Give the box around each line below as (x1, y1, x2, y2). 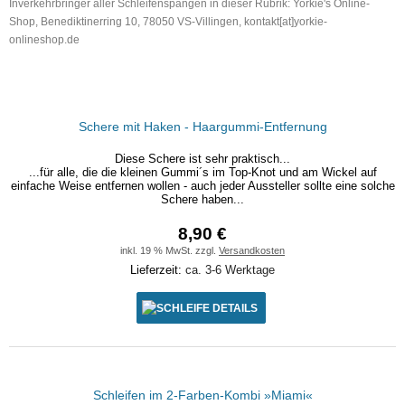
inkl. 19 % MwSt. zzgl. (120, 245, 219, 256)
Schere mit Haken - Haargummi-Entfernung (78, 119, 327, 134)
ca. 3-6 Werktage (185, 263, 275, 277)
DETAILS (212, 302, 258, 314)
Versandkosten (219, 245, 285, 256)
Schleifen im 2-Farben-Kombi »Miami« (92, 388, 313, 402)
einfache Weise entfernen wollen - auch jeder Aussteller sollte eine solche (10, 179, 395, 193)
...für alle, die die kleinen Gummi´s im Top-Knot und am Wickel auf (28, 165, 377, 179)
